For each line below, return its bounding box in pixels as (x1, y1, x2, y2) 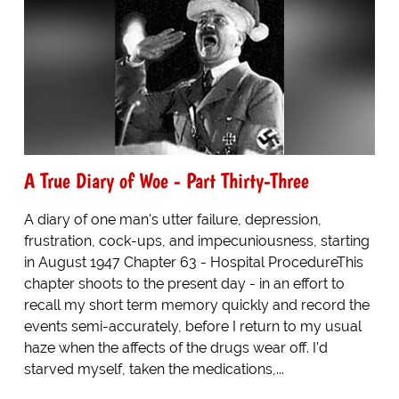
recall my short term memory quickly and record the (23, 296, 370, 313)
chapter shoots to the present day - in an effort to (23, 274, 345, 292)
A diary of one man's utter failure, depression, (23, 210, 322, 228)
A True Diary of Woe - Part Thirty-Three (23, 167, 309, 193)
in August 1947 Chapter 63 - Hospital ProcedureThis (23, 253, 363, 271)
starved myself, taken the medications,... (23, 360, 284, 378)
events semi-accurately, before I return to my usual (23, 317, 362, 335)
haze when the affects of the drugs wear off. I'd (23, 338, 328, 356)
